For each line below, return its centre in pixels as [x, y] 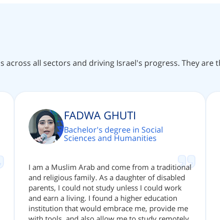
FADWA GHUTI [100, 115]
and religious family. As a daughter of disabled [107, 178]
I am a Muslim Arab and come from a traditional [110, 167]
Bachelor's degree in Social [113, 130]
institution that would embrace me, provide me [108, 208]
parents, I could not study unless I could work [105, 188]
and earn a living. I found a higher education [103, 198]
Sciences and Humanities [110, 138]
